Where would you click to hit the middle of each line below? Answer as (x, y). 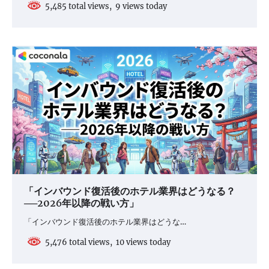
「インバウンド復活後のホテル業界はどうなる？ (130, 192)
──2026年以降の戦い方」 (81, 204)
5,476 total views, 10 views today (106, 242)
